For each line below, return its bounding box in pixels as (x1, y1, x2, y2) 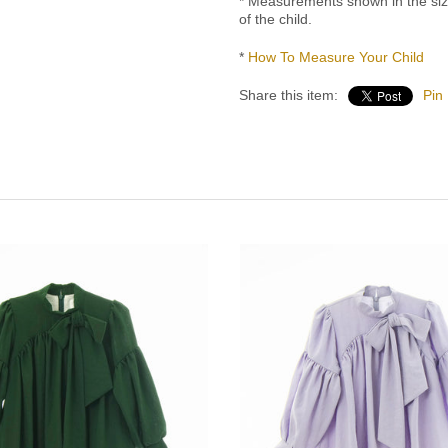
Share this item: (239, 87, 338, 104)
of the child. (239, 11, 312, 28)
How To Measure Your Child (248, 49, 424, 66)
